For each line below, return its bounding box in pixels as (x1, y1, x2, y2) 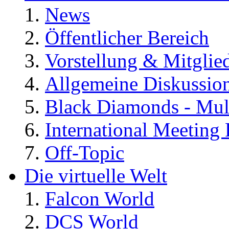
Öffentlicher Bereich (45, 26, 209, 49)
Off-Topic (45, 141, 124, 164)
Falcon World (45, 187, 154, 210)
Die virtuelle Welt (25, 164, 167, 187)
